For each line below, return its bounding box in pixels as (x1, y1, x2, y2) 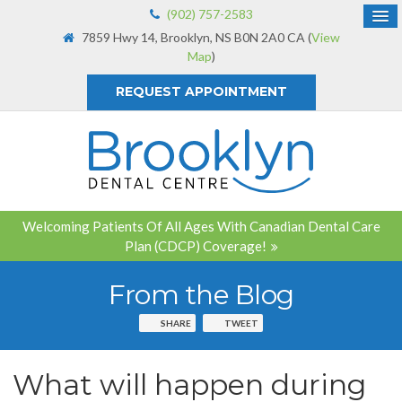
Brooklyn (160, 30, 210, 45)
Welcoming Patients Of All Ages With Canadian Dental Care (22, 217, 380, 234)
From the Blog (108, 277, 294, 311)
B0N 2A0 (233, 30, 284, 45)
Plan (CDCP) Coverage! (124, 237, 267, 254)
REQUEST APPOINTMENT (115, 83, 287, 100)
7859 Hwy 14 (81, 30, 155, 45)
